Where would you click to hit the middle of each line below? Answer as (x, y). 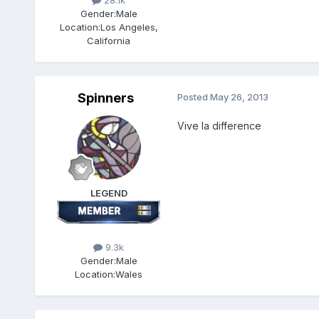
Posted (193, 97)
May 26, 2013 (239, 97)
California (109, 41)
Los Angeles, (129, 27)
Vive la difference (219, 126)
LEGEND (109, 193)
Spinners (106, 98)
